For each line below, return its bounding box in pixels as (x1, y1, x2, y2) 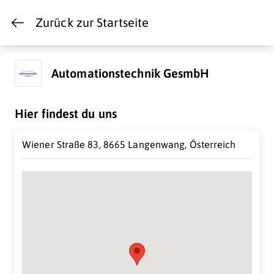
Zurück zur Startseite (35, 15, 149, 29)
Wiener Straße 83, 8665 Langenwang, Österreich (22, 139, 236, 150)
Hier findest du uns (15, 106, 117, 120)
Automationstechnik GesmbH (51, 66, 210, 80)
